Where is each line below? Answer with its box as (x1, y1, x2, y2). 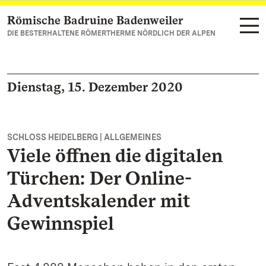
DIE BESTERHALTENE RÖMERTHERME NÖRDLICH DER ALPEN (7, 29, 216, 37)
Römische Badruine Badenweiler (7, 13, 183, 27)
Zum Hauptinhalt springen (21, 15, 139, 27)
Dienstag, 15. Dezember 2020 (7, 79, 183, 94)
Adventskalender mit (7, 189, 190, 212)
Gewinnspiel (7, 211, 114, 235)
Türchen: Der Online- (7, 166, 192, 189)
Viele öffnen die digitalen (7, 144, 223, 167)
